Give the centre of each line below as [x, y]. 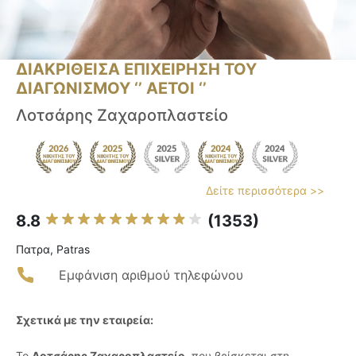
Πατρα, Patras [53, 250]
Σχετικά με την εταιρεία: [85, 320]
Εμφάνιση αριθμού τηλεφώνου [151, 275]
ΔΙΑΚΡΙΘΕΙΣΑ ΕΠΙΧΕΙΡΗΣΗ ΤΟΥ [136, 70]
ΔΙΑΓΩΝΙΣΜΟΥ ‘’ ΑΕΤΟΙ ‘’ [111, 89]
